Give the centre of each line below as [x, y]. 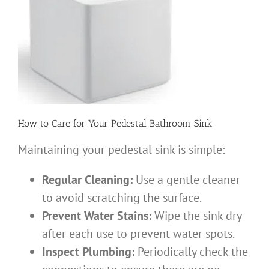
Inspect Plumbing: [88, 252]
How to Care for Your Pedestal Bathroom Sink [115, 124]
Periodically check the [191, 252]
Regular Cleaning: [87, 180]
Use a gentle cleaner [186, 180]
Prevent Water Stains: [97, 216]
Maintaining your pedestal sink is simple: [121, 150]
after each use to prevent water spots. [138, 234]
